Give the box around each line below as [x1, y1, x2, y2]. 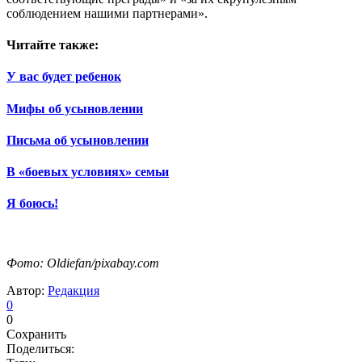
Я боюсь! [6, 196, 58, 211]
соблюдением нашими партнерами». [6, 6, 208, 20]
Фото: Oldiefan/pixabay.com [6, 255, 159, 270]
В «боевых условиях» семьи [6, 165, 169, 179]
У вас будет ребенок [6, 69, 121, 84]
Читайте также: [6, 38, 99, 53]
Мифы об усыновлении [6, 101, 143, 116]
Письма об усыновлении [6, 133, 149, 147]
